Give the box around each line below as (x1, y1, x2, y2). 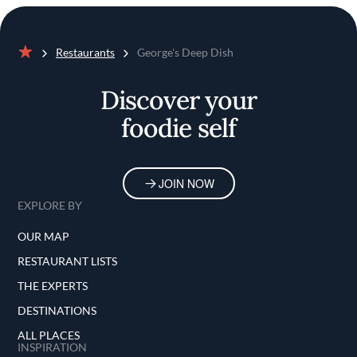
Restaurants (56, 45, 115, 59)
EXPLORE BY (18, 198, 82, 212)
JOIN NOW (159, 175, 214, 191)
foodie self (121, 112, 236, 144)
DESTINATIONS (18, 304, 96, 317)
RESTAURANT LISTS (18, 254, 117, 268)
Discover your (100, 84, 257, 116)
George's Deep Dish (137, 45, 233, 59)
